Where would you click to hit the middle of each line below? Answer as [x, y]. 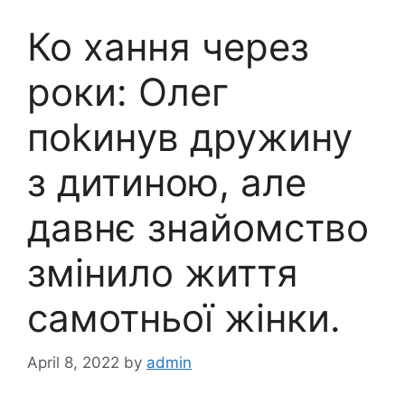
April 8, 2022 [73, 362]
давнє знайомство [198, 227]
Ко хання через [168, 47]
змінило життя [163, 273]
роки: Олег [128, 92]
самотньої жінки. [184, 318]
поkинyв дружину [190, 137]
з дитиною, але [167, 182]
